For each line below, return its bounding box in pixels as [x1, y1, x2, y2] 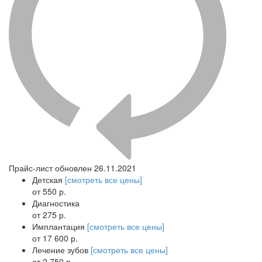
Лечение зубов [32, 243, 91, 256]
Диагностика [32, 196, 80, 209]
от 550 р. [32, 185, 66, 197]
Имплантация [32, 220, 87, 232]
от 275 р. [32, 208, 66, 220]
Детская [32, 173, 65, 185]
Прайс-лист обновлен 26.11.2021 [9, 161, 136, 174]
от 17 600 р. [32, 232, 78, 244]
